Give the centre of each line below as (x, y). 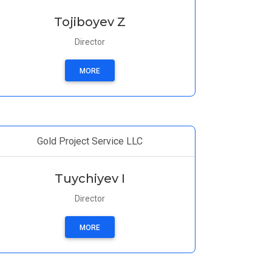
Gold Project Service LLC (90, 141)
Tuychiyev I (90, 178)
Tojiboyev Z (90, 22)
